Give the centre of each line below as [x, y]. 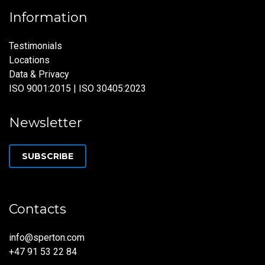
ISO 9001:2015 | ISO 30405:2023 [77, 88]
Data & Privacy [39, 74]
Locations [29, 60]
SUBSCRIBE [48, 156]
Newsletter [46, 122]
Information [48, 17]
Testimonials [35, 46]
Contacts [38, 209]
